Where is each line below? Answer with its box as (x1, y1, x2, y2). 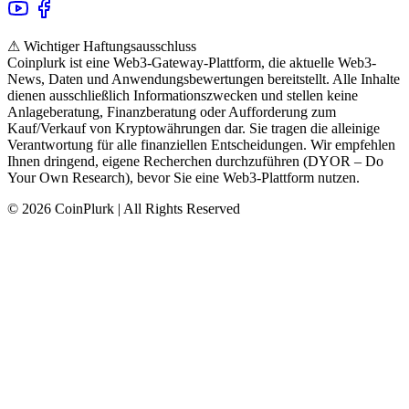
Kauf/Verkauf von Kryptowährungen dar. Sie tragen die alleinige (7, 120, 380, 136)
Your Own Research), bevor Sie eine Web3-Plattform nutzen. (7, 169, 360, 185)
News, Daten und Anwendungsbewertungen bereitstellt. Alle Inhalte (7, 70, 400, 87)
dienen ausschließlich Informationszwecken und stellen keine (7, 87, 358, 103)
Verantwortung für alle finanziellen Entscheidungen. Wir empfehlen (7, 136, 395, 152)
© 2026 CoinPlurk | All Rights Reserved (7, 200, 240, 216)
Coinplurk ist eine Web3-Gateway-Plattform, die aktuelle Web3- (7, 54, 376, 70)
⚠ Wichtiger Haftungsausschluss (7, 37, 196, 54)
